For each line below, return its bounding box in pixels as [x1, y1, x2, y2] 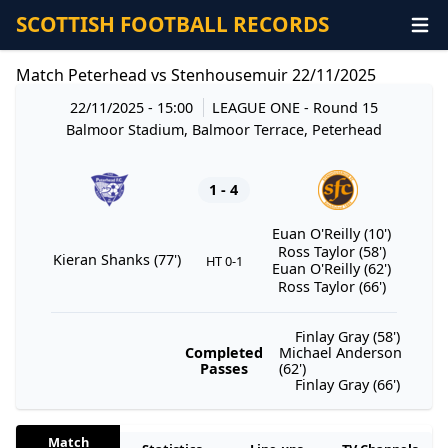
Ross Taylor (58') [277, 241, 386, 261]
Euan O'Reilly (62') [272, 259, 391, 279]
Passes [200, 359, 248, 379]
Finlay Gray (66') [295, 375, 401, 395]
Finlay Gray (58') [295, 327, 401, 347]
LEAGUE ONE [212, 97, 305, 117]
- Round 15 [304, 97, 379, 117]
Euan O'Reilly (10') [272, 223, 391, 243]
